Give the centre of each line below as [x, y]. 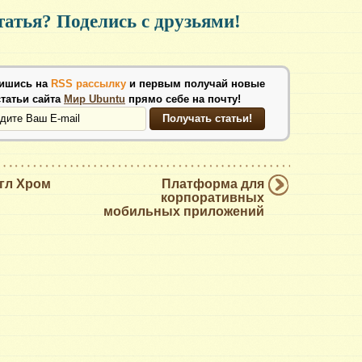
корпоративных [213, 197]
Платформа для [213, 183]
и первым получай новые [197, 83]
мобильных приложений [184, 211]
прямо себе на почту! [183, 99]
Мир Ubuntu [95, 99]
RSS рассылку [88, 83]
